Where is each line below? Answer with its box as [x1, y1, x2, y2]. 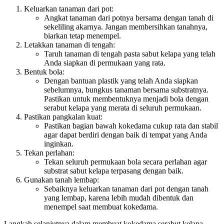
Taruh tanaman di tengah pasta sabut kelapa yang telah [44, 49, 215, 58]
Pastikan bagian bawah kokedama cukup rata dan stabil [44, 121, 218, 130]
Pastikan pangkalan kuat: [24, 112, 102, 121]
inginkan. [44, 139, 73, 148]
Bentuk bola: [24, 67, 64, 76]
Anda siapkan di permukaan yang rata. [44, 58, 165, 67]
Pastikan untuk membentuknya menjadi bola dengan [44, 94, 208, 103]
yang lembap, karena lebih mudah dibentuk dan [44, 193, 193, 202]
